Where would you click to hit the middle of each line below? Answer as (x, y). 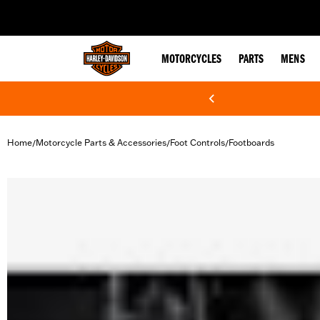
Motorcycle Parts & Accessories (101, 142)
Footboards (251, 142)
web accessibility (122, 10)
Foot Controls (197, 142)
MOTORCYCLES (191, 60)
